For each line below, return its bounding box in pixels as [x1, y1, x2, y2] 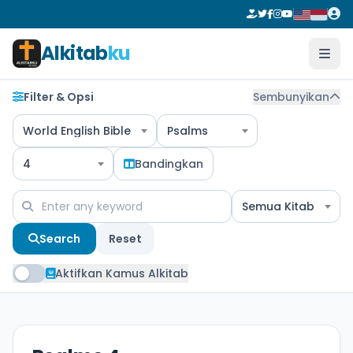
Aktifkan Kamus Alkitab [55, 266, 188, 281]
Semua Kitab [242, 199, 314, 214]
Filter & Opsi [24, 89, 94, 105]
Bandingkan [135, 156, 203, 172]
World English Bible [23, 123, 131, 139]
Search [39, 231, 80, 247]
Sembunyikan [253, 89, 329, 105]
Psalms [167, 123, 208, 139]
